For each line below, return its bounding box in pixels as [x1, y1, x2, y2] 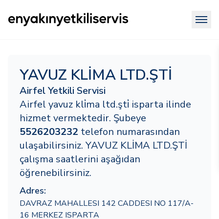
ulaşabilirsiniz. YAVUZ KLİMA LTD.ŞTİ [20, 139, 187, 152]
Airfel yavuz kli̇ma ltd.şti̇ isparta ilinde [20, 98, 191, 111]
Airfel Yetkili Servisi [20, 84, 106, 97]
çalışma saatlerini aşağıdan [20, 153, 140, 166]
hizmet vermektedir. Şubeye [20, 111, 146, 125]
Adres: [20, 185, 46, 197]
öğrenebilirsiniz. [20, 166, 91, 179]
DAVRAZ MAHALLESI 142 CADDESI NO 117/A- [20, 198, 194, 209]
